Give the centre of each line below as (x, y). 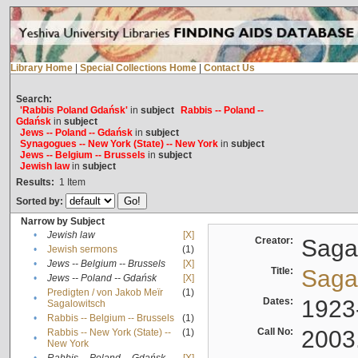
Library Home (41, 68)
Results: (35, 183)
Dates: (280, 302)
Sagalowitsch (76, 304)
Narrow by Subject (62, 222)
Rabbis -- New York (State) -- (109, 333)
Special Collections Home (138, 68)
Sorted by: (40, 202)
